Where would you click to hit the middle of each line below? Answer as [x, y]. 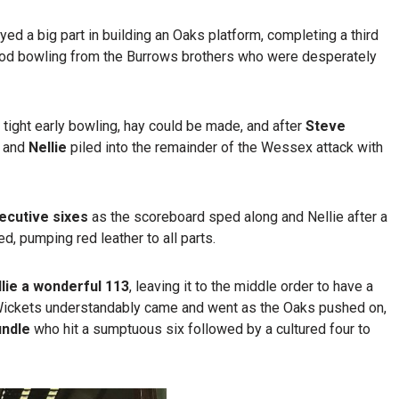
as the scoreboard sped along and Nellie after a [240, 217]
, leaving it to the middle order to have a [251, 287]
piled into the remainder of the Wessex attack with [225, 148]
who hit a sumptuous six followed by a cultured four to [200, 330]
